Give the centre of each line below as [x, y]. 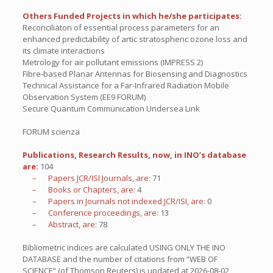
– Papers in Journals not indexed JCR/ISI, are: [115, 201]
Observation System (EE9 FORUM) [84, 97]
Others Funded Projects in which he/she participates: [132, 16]
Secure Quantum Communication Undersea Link [111, 108]
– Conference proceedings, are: [91, 212]
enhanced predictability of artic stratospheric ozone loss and [135, 39]
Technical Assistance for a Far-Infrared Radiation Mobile [126, 85]
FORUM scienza [51, 131]
